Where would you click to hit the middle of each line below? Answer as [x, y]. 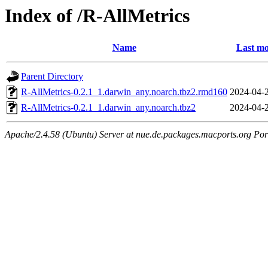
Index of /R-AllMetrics [97, 16]
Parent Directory [52, 77]
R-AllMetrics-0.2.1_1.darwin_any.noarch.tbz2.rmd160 [124, 92]
